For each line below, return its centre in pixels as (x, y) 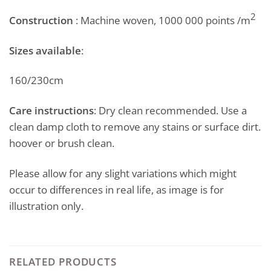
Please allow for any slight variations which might (123, 173)
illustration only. (46, 205)
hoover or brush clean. (62, 143)
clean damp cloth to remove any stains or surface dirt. (135, 127)
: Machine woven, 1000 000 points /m (162, 20)
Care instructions (51, 110)
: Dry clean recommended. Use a (170, 110)
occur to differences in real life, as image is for (116, 189)
